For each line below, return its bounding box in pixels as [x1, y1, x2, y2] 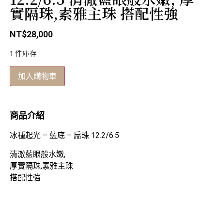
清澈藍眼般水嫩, [10, 149, 65, 159]
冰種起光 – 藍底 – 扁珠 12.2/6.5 [10, 131, 119, 140]
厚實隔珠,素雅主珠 [10, 161, 73, 170]
